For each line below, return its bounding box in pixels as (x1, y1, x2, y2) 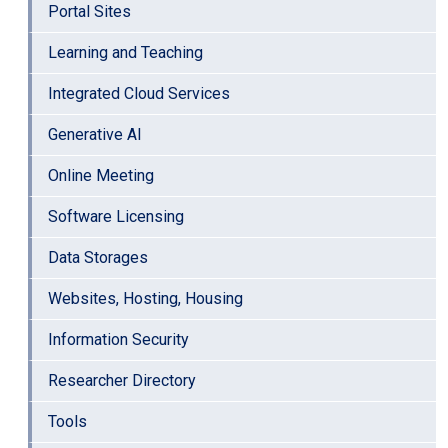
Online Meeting (48, 165, 154, 185)
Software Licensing (48, 206, 184, 226)
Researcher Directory (48, 370, 196, 390)
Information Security (48, 329, 189, 349)
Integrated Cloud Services (48, 83, 230, 103)
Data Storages (48, 247, 148, 267)
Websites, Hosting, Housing (48, 288, 243, 308)
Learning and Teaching (48, 42, 203, 62)
